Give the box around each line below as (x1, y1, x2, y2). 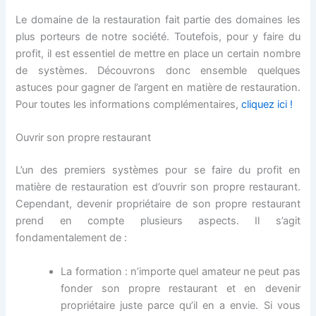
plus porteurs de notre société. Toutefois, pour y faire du (16, 30, 300, 44)
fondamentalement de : (16, 231, 128, 245)
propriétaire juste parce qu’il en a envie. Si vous (61, 298, 300, 312)
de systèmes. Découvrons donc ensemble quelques (16, 64, 300, 78)
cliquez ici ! (241, 98, 293, 111)
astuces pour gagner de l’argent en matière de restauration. (16, 81, 300, 95)
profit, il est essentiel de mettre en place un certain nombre (16, 47, 300, 61)
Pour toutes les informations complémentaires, (16, 98, 242, 111)
